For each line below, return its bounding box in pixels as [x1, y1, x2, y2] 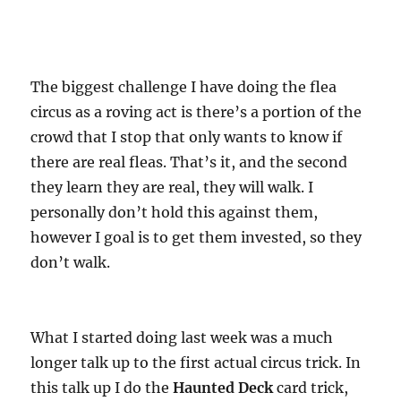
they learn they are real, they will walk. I [30, 178, 314, 196]
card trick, [277, 379, 349, 397]
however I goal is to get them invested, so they [30, 228, 363, 246]
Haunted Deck [173, 379, 277, 397]
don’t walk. [30, 253, 111, 271]
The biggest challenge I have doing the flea [30, 78, 337, 96]
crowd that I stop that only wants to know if [30, 128, 343, 146]
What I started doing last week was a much [30, 328, 334, 346]
